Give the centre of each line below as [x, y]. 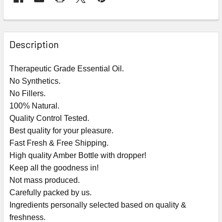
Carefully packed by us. [51, 192]
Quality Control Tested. [49, 118]
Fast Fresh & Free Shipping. [59, 143]
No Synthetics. [35, 81]
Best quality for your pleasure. [61, 130]
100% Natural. [34, 106]
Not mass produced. [45, 180]
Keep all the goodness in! [54, 167]
